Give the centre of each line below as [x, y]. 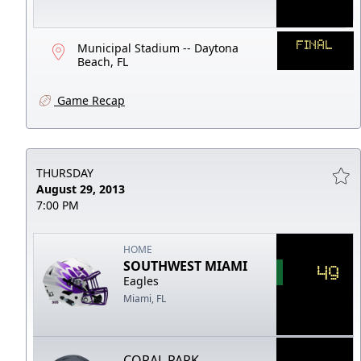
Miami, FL [145, 298]
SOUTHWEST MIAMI [186, 266]
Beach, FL [103, 61]
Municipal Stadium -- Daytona [158, 48]
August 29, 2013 [81, 189]
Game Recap [89, 100]
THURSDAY [65, 172]
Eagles [141, 280]
